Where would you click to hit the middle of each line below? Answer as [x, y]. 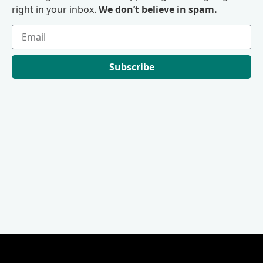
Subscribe [131, 67]
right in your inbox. [55, 9]
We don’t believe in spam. [158, 9]
